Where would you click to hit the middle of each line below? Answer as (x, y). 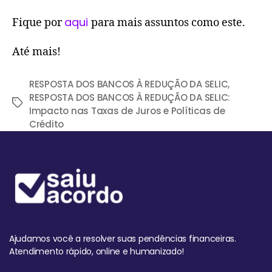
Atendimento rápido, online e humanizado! (97, 251)
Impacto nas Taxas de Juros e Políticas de (127, 110)
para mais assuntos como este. (168, 23)
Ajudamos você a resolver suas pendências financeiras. (123, 239)
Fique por (38, 23)
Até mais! (36, 52)
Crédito (47, 124)
